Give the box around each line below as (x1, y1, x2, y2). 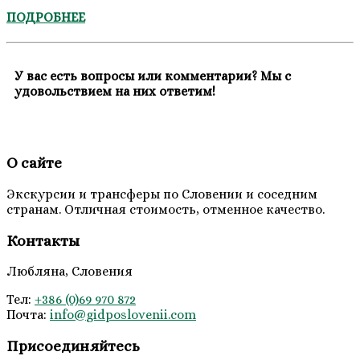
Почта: (6, 307, 50, 323)
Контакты (6, 231, 80, 249)
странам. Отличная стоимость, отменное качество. (6, 202, 325, 218)
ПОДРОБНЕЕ (6, 9, 85, 25)
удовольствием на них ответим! (14, 84, 215, 100)
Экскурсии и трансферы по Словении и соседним (6, 186, 317, 202)
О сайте (6, 154, 62, 172)
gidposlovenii (86, 307, 168, 323)
